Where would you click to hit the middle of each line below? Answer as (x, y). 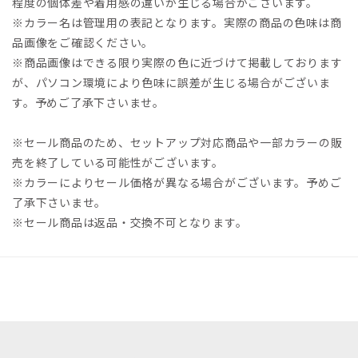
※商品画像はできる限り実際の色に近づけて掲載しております (177, 62)
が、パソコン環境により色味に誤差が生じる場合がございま (171, 82)
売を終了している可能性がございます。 (118, 162)
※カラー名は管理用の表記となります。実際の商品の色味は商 (177, 22)
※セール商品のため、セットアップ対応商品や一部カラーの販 (177, 142)
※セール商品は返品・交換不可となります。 (130, 222)
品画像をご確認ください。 (83, 42)
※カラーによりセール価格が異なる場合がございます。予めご (177, 182)
